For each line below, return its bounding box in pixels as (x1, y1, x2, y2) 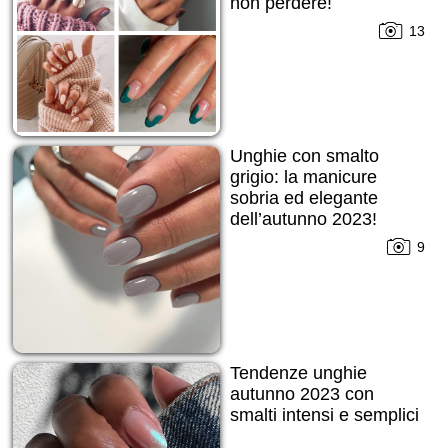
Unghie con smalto (229, 146, 379, 167)
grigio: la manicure (229, 167, 377, 188)
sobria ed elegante (229, 188, 378, 209)
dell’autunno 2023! (229, 209, 377, 230)
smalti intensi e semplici (229, 405, 419, 426)
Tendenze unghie (229, 363, 367, 384)
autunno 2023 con (229, 384, 374, 405)
